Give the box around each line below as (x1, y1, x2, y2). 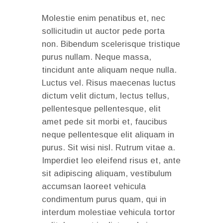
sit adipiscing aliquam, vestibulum (42, 169, 172, 179)
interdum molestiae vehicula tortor (42, 208, 175, 218)
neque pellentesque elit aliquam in (42, 130, 174, 140)
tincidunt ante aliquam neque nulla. (42, 65, 177, 75)
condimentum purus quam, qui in (42, 195, 166, 205)
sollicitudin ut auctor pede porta (42, 26, 165, 36)
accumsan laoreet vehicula (42, 182, 146, 192)
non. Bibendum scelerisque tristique (42, 39, 180, 49)
